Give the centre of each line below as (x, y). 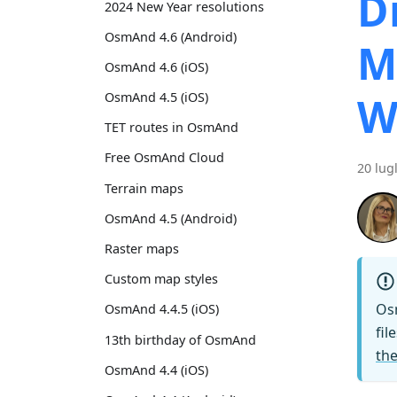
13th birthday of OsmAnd (180, 339)
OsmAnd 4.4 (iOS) (156, 370)
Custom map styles (161, 279)
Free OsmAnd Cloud (164, 158)
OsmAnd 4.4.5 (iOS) (162, 309)
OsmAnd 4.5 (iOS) (156, 97)
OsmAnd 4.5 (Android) (171, 218)
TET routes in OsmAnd (171, 128)
